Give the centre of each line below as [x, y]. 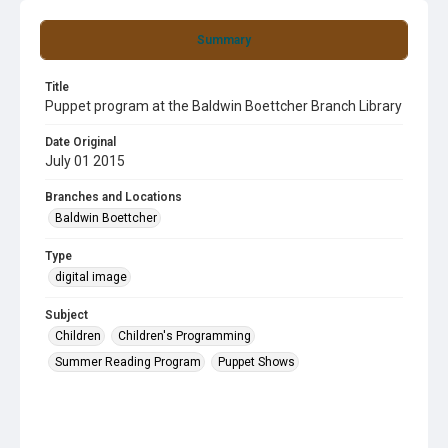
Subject [66, 315]
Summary [224, 40]
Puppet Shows [256, 362]
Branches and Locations [113, 197]
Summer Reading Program [128, 362]
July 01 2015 [85, 161]
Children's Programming [184, 336]
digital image [91, 277]
